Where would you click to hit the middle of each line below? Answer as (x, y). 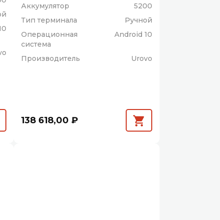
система (36, 44)
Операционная (50, 35)
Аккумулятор (45, 6)
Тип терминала (49, 20)
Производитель (51, 59)
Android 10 (134, 35)
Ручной (139, 20)
